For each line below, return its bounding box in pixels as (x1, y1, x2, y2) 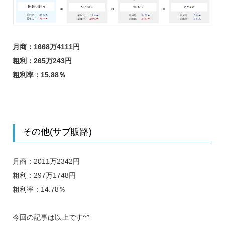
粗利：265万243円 (12, 56, 72, 65)
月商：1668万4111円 (12, 42, 80, 51)
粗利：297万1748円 (12, 171, 76, 179)
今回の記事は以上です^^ (12, 213, 90, 221)
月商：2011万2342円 (12, 157, 80, 165)
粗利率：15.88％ (12, 70, 66, 79)
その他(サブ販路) (22, 126, 92, 137)
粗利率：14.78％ (12, 185, 66, 193)
